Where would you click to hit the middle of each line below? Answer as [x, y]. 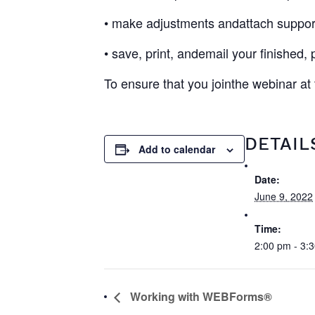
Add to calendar [177, 149]
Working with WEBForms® [200, 296]
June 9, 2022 [284, 196]
